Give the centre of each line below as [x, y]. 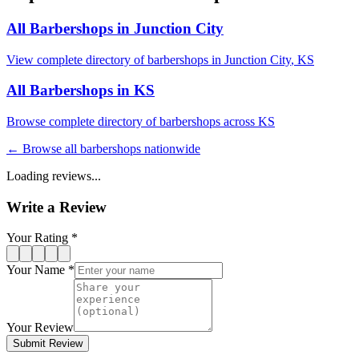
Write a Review [56, 207]
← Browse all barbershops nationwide [103, 148]
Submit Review [48, 344]
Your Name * [40, 270]
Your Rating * [42, 238]
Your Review [40, 328]
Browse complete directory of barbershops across [132, 121]
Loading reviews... [54, 175]
